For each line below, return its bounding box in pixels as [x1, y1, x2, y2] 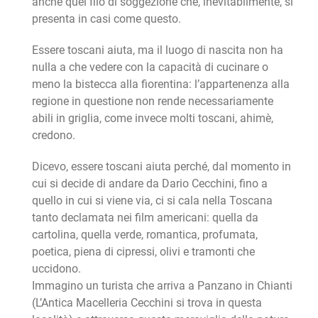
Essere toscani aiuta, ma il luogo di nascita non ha [31, 43, 283, 57]
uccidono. [31, 262, 81, 276]
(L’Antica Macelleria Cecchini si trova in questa [31, 296, 262, 310]
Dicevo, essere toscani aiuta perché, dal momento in [31, 160, 291, 174]
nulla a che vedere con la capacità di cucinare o [31, 60, 268, 75]
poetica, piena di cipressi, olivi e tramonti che [31, 245, 255, 259]
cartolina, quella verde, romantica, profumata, [31, 228, 258, 242]
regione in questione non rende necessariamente [31, 94, 273, 109]
